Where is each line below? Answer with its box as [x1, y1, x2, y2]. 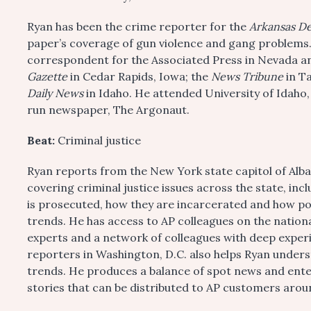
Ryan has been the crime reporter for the [27, 19, 249, 33]
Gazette [27, 69, 70, 83]
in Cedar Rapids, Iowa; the [70, 69, 211, 83]
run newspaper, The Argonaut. [27, 103, 190, 117]
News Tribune [211, 69, 286, 83]
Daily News [27, 86, 86, 100]
